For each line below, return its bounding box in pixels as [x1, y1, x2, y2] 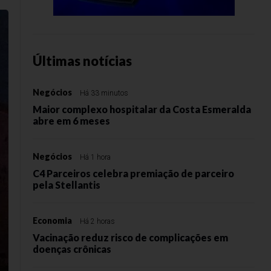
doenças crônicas [33, 243, 111, 255]
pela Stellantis [33, 179, 100, 191]
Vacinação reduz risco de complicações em [33, 232, 228, 243]
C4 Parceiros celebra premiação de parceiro [33, 168, 234, 179]
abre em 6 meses [33, 115, 110, 126]
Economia [33, 215, 72, 226]
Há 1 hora [80, 153, 111, 162]
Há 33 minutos [80, 89, 128, 97]
